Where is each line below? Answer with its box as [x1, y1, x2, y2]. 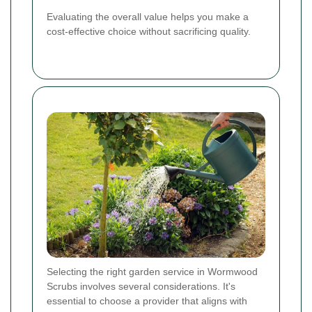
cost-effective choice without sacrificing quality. [47, 26, 251, 38]
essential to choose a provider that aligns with [47, 295, 247, 307]
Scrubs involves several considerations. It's [47, 281, 235, 292]
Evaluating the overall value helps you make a [47, 11, 249, 23]
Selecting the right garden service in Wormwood [47, 266, 258, 278]
